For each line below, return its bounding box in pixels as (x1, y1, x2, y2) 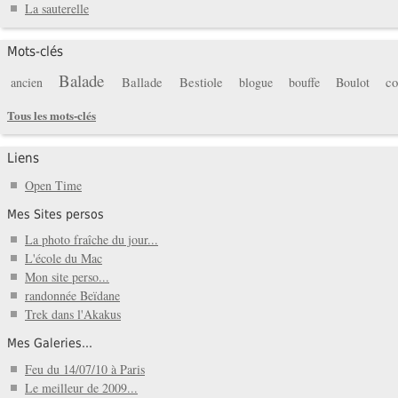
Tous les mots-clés (7, 107, 96, 124)
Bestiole (179, 73, 223, 92)
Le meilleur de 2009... (25, 378, 138, 396)
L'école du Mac (25, 250, 102, 267)
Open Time (25, 176, 82, 194)
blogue (239, 74, 274, 92)
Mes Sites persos (7, 206, 104, 221)
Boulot (336, 74, 370, 92)
